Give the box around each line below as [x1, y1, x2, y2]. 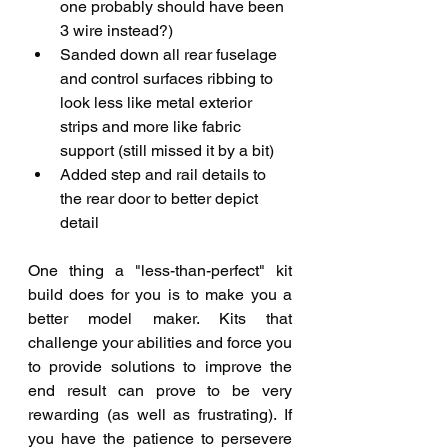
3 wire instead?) [60, 21, 173, 41]
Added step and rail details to [60, 165, 270, 185]
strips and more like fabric [60, 117, 245, 137]
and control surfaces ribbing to [60, 69, 277, 89]
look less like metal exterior [60, 93, 256, 113]
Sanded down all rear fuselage [60, 45, 281, 65]
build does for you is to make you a [28, 285, 292, 305]
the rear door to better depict [60, 189, 262, 209]
